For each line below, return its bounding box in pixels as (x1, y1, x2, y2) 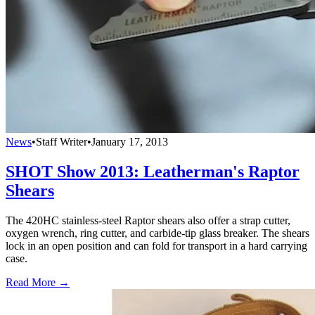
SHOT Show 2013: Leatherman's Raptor (6, 162, 300, 181)
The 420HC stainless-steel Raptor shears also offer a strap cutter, (6, 214, 290, 226)
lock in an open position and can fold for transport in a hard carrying (6, 239, 307, 252)
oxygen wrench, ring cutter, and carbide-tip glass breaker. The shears (6, 226, 309, 239)
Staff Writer (36, 135, 87, 148)
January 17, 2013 (91, 135, 168, 148)
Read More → (6, 276, 70, 288)
